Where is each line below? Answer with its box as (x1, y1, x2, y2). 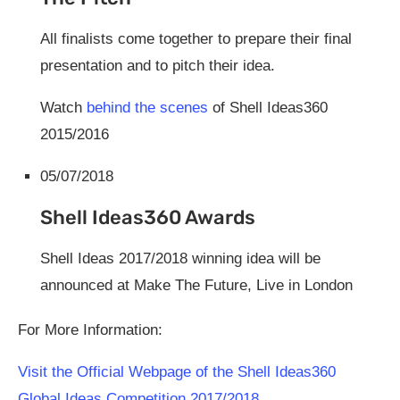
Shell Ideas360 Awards (40, 204, 255, 229)
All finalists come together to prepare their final (40, 29, 352, 47)
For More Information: (18, 321, 162, 338)
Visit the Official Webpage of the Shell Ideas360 (18, 362, 336, 380)
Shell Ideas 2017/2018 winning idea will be (40, 249, 321, 267)
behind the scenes (87, 98, 208, 116)
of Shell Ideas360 (208, 98, 328, 116)
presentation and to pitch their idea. (40, 56, 275, 74)
